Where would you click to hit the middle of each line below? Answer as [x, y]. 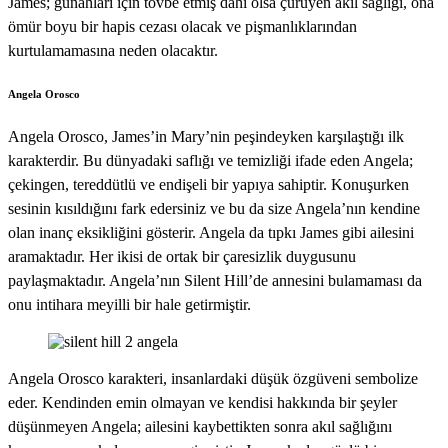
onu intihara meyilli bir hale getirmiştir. [129, 305]
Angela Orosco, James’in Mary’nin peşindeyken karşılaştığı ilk [206, 137]
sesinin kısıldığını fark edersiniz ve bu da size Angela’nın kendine [214, 209]
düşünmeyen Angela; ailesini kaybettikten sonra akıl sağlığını [200, 427]
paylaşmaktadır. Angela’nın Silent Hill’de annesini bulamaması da [215, 281]
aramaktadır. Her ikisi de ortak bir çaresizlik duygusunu [182, 257]
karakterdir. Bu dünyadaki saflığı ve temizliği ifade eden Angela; [210, 161]
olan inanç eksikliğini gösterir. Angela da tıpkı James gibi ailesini [211, 233]
